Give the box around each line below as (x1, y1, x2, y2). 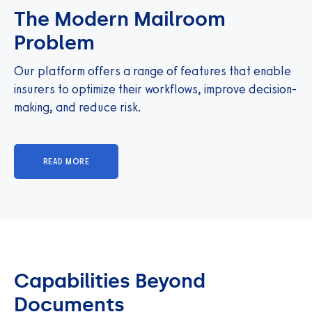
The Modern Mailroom (14, 7, 226, 31)
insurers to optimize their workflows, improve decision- (14, 81, 297, 97)
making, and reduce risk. (14, 99, 141, 115)
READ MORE (42, 156, 90, 166)
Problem (14, 31, 95, 54)
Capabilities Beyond (14, 269, 205, 292)
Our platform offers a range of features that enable (14, 63, 291, 79)
